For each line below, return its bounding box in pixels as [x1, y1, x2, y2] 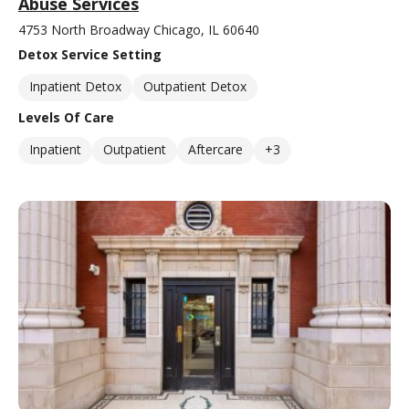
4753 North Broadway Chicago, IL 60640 [18, 20, 259, 38]
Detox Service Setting [18, 45, 162, 63]
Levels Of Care [18, 108, 114, 126]
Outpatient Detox [143, 77, 246, 95]
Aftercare [188, 140, 243, 158]
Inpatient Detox [29, 77, 121, 95]
